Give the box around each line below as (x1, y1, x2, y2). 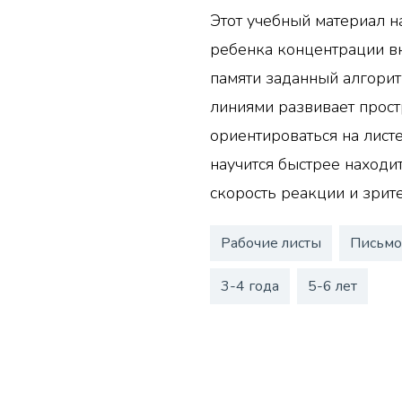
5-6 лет (308, 276, 358, 297)
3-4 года (221, 276, 280, 297)
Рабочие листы (221, 233, 322, 254)
